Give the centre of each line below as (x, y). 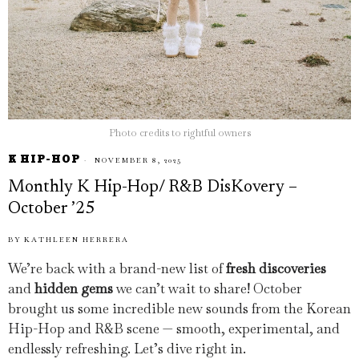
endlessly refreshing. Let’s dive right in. (127, 348)
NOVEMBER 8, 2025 (137, 160)
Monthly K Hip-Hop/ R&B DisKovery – (153, 188)
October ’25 (51, 209)
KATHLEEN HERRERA (77, 239)
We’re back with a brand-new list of (117, 268)
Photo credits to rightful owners (179, 133)
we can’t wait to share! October (208, 288)
